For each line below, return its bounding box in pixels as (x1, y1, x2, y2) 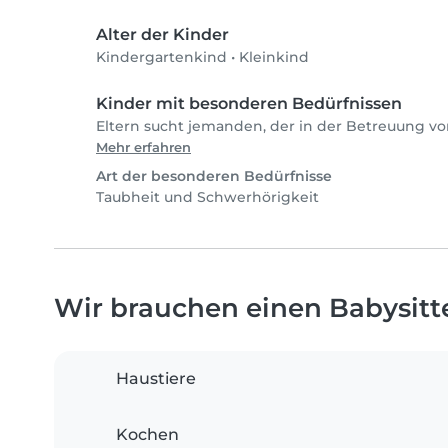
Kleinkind (239, 48, 309, 67)
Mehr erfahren (96, 140, 191, 156)
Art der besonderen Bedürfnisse (96, 167, 332, 186)
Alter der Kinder (96, 25, 229, 45)
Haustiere (116, 369, 196, 389)
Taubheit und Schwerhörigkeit (96, 188, 319, 207)
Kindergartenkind (96, 48, 227, 67)
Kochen (116, 425, 179, 445)
